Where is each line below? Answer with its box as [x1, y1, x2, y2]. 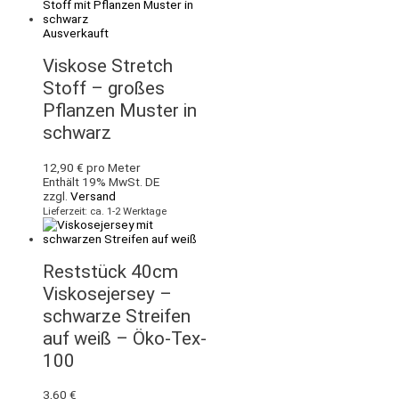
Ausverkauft [43, 26, 109, 41]
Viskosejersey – [43, 282, 172, 305]
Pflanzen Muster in [43, 100, 197, 122]
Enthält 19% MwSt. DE [43, 174, 159, 189]
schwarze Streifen [43, 305, 191, 327]
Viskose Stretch [43, 55, 173, 77]
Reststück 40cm [43, 260, 178, 282]
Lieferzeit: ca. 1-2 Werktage [43, 204, 167, 217]
